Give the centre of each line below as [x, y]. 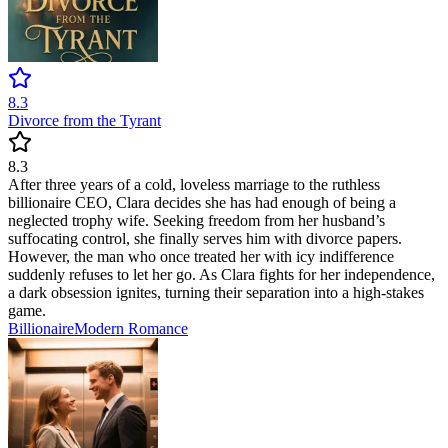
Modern [101, 329]
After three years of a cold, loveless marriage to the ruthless [194, 185]
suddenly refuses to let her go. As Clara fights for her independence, [221, 275]
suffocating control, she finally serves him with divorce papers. [205, 239]
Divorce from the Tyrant [84, 121]
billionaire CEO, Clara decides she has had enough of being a [202, 203]
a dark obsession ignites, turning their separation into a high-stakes [216, 293]
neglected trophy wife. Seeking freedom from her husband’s [196, 221]
